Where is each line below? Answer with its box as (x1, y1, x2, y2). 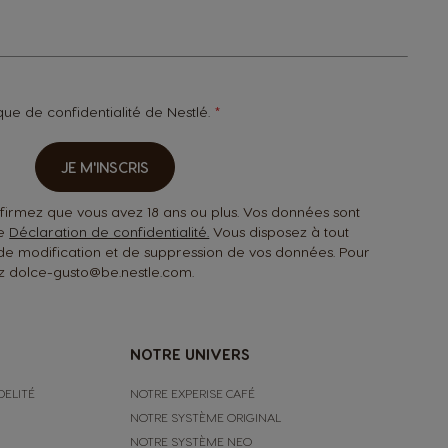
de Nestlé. (141, 102, 215, 120)
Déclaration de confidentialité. (9, 222, 210, 240)
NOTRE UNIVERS (129, 344, 250, 363)
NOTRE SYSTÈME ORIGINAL (129, 409, 281, 424)
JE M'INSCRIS (60, 157, 149, 176)
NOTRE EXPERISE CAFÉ (129, 385, 255, 400)
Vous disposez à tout (209, 222, 350, 240)
